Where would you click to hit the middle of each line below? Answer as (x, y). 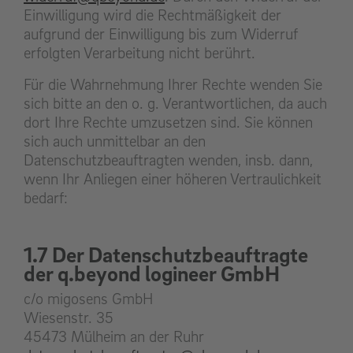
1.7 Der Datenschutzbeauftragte (166, 255)
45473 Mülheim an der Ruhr (114, 337)
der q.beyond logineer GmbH (152, 273)
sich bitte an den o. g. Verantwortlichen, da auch (175, 104)
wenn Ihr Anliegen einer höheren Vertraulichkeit (173, 179)
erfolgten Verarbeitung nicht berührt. (139, 53)
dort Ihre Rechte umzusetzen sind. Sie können (168, 123)
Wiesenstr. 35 (69, 318)
